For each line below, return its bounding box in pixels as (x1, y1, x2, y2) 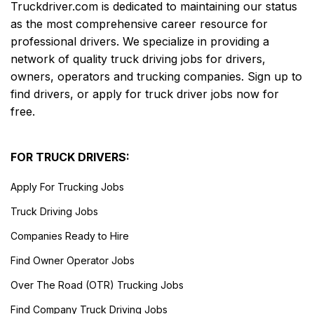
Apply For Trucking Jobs (11, 180, 124, 193)
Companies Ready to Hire (11, 229, 129, 242)
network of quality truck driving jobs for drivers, (11, 51, 266, 66)
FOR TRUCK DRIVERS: (11, 149, 130, 164)
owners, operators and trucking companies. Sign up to (11, 69, 302, 83)
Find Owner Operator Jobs (11, 254, 135, 266)
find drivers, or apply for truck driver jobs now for (11, 86, 279, 101)
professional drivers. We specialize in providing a (11, 34, 269, 48)
